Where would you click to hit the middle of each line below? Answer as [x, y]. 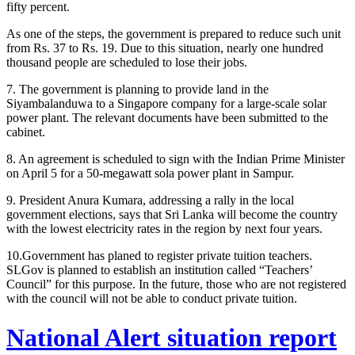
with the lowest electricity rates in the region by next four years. [164, 229]
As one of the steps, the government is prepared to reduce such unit [174, 34]
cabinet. [26, 132]
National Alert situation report [172, 337]
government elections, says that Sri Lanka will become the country [172, 215]
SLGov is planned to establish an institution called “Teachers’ [159, 270]
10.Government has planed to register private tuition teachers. [159, 256]
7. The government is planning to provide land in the [137, 90]
